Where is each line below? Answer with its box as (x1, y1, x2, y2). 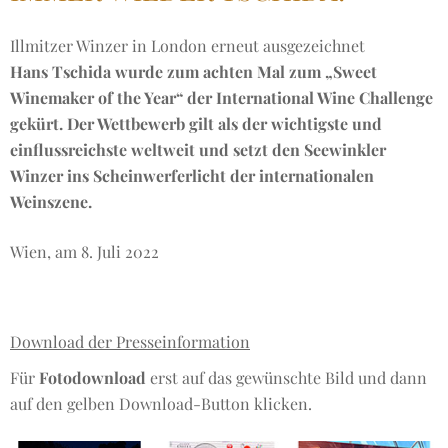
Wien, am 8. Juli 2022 (10, 241, 159, 262)
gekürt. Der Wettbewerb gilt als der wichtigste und (10, 113, 382, 134)
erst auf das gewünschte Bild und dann (146, 367, 427, 388)
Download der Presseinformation (10, 331, 250, 352)
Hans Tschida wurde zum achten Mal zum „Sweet (10, 61, 377, 82)
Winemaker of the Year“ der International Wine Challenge (10, 87, 433, 108)
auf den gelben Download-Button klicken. (10, 393, 312, 414)
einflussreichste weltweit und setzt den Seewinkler (10, 139, 386, 160)
